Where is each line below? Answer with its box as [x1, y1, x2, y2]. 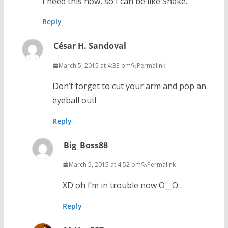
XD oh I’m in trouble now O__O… [62, 180, 184, 191]
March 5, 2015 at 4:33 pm [58, 61, 131, 70]
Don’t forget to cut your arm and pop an [52, 80, 206, 92]
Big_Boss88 [63, 139, 108, 151]
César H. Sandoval [53, 40, 126, 52]
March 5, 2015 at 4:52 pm [68, 160, 141, 169]
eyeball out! [52, 95, 96, 106]
